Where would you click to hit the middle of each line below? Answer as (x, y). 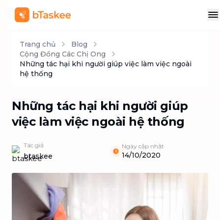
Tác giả (34, 145)
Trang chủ (38, 44)
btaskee (38, 156)
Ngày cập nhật (143, 146)
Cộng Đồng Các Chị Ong (63, 54)
